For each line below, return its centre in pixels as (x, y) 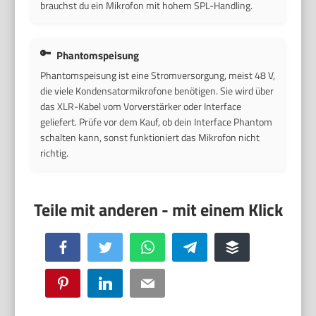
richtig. (55, 152)
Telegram (212, 246)
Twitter (123, 246)
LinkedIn (127, 282)
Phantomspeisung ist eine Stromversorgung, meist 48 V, (158, 75)
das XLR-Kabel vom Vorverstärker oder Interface (141, 106)
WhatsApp (173, 246)
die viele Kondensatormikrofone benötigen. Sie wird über (157, 90)
